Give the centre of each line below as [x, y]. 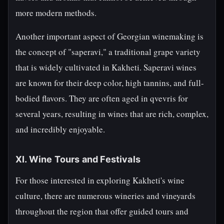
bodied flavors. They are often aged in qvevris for [102, 98]
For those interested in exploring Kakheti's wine [100, 180]
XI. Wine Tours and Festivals [78, 159]
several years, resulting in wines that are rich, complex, [112, 114]
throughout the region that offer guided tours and [102, 211]
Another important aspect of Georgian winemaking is [109, 36]
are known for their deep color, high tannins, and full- [110, 83]
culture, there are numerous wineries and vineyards [105, 196]
